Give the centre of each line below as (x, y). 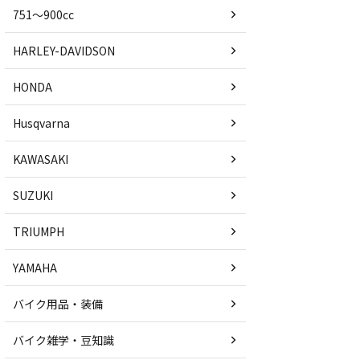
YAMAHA (35, 268)
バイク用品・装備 (58, 304)
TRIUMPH (39, 231)
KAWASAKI (41, 159)
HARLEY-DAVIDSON (64, 51)
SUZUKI (33, 195)
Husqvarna (41, 123)
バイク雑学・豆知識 (63, 340)
